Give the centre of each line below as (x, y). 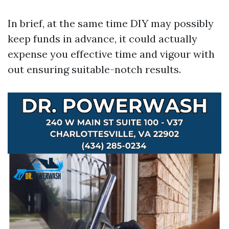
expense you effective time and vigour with (111, 54)
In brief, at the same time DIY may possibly (111, 23)
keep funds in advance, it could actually (102, 39)
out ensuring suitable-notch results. (94, 69)
